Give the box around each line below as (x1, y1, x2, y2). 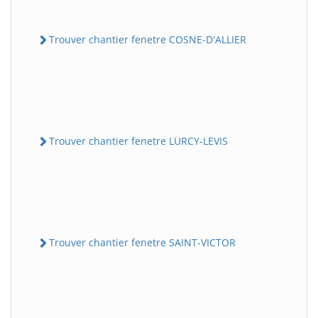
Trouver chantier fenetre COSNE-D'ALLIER (49, 32, 246, 46)
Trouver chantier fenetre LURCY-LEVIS (49, 133, 228, 148)
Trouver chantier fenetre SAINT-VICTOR (49, 236, 236, 250)
